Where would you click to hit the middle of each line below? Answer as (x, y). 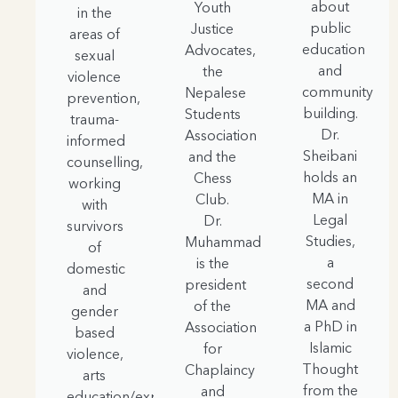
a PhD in (330, 326)
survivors (95, 226)
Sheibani (330, 156)
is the (212, 263)
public (330, 28)
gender (94, 311)
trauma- (94, 119)
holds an (330, 177)
